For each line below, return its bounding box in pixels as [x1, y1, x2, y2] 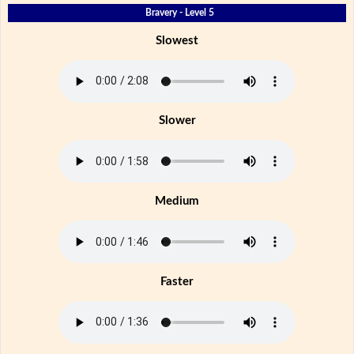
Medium [155, 195, 199, 208]
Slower [158, 115, 196, 127]
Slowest [156, 34, 198, 47]
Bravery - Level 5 [145, 7, 214, 17]
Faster [160, 275, 194, 288]
